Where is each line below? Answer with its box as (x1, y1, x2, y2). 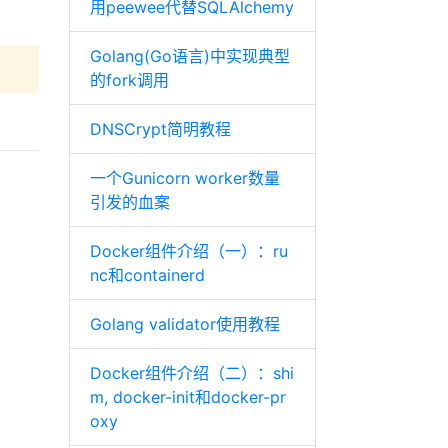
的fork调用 (89, 70, 169, 90)
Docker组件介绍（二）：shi (89, 363, 294, 383)
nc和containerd (89, 265, 205, 285)
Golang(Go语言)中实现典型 (89, 46, 290, 66)
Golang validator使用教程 (89, 314, 280, 334)
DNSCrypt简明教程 (89, 119, 231, 139)
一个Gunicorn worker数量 (89, 168, 280, 188)
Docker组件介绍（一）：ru (89, 241, 288, 261)
